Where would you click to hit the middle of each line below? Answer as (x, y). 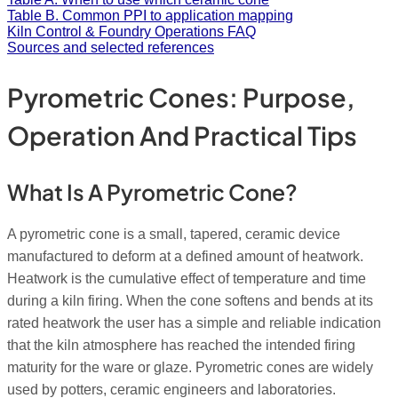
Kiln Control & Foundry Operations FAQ (131, 32)
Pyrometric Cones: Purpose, (181, 96)
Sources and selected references (111, 48)
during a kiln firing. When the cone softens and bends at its (190, 300)
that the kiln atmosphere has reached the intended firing (181, 345)
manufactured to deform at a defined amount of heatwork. (185, 256)
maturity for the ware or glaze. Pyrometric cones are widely (190, 367)
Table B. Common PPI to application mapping (150, 16)
